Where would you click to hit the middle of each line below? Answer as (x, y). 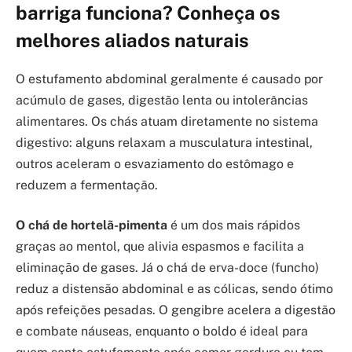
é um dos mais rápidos (234, 225)
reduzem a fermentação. (87, 185)
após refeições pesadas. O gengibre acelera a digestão (176, 310)
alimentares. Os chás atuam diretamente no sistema (167, 121)
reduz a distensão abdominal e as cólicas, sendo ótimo (174, 289)
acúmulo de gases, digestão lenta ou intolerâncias (162, 100)
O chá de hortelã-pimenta (92, 225)
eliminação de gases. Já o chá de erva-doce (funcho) (167, 268)
